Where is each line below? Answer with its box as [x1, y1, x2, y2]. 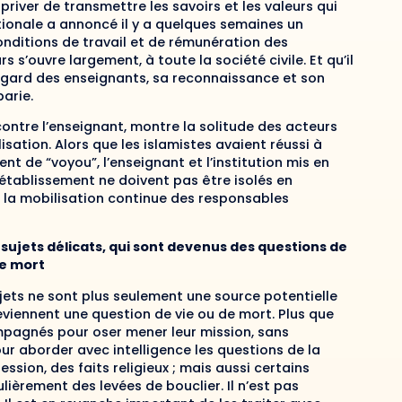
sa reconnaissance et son [153, 68, 325, 87]
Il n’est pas [227, 376, 299, 395]
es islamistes [125, 135, 215, 154]
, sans [251, 322, 289, 341]
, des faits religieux [44, 358, 169, 377]
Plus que [278, 304, 334, 323]
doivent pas [118, 171, 198, 190]
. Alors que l [48, 135, 125, 154]
